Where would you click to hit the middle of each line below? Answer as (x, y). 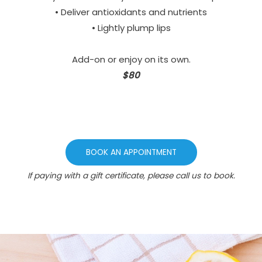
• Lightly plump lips (131, 28)
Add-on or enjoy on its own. (131, 60)
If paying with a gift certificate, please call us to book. (131, 176)
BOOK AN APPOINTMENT (131, 152)
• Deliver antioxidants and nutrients (131, 12)
